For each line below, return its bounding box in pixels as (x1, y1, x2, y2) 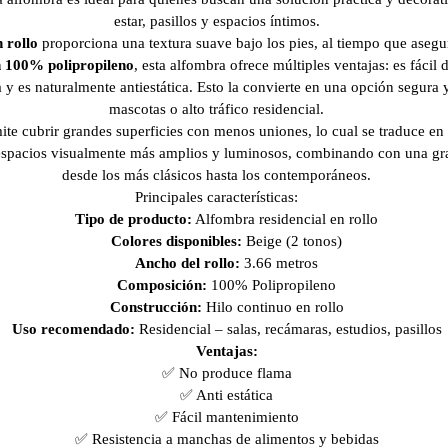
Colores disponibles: (111, 233, 242, 249)
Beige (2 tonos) (242, 233, 342, 249)
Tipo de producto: (75, 211, 192, 227)
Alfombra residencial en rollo (192, 211, 378, 227)
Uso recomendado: (11, 321, 135, 337)
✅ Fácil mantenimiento (154, 409, 299, 425)
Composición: (117, 277, 207, 293)
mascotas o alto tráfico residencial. (109, 101, 324, 117)
